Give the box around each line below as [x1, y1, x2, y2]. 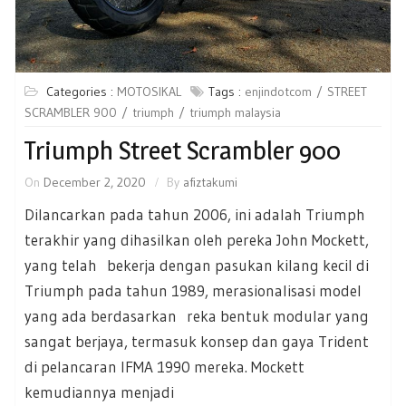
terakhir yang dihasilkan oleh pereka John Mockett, [24, 229, 369, 249]
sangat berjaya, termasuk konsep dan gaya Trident [24, 331, 369, 351]
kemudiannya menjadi [24, 382, 174, 401]
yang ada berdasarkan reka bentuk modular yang [24, 305, 369, 325]
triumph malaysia [189, 103, 281, 121]
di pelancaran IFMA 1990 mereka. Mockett [24, 356, 304, 376]
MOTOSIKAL [117, 82, 181, 100]
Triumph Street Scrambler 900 [24, 134, 341, 166]
